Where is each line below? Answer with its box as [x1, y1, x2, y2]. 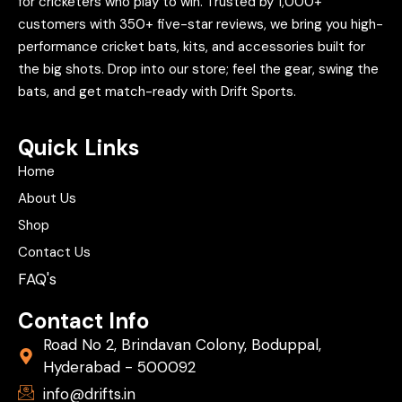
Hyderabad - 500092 [42, 357, 196, 378]
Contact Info [18, 307, 149, 336]
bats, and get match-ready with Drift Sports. [18, 83, 296, 101]
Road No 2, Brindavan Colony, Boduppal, [42, 335, 321, 355]
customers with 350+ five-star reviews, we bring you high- [18, 15, 383, 34]
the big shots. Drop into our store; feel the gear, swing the [18, 60, 379, 79]
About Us [18, 189, 76, 208]
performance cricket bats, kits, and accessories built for [18, 38, 365, 57]
